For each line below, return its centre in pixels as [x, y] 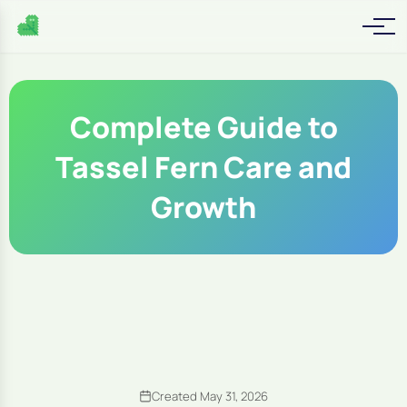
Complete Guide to [203, 127]
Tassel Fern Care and [203, 167]
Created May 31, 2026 [210, 396]
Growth [203, 207]
